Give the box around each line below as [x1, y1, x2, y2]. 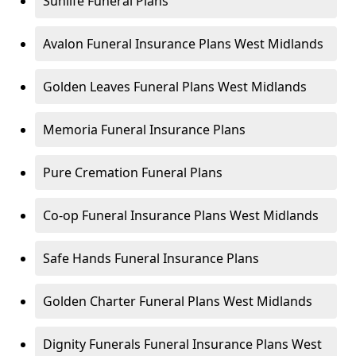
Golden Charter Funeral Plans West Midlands [43, 292, 312, 310]
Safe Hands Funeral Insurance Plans [43, 250, 259, 267]
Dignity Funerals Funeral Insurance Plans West [43, 335, 322, 353]
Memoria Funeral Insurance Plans [43, 121, 246, 138]
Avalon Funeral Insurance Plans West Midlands [43, 35, 323, 52]
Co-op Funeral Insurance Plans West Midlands [43, 207, 319, 224]
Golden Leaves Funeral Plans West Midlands [43, 78, 307, 95]
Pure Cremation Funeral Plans [43, 164, 222, 181]
